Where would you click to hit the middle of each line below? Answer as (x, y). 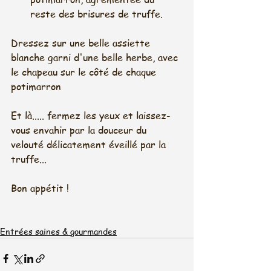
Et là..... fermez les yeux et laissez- (91, 116)
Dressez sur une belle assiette (82, 43)
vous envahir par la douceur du (80, 130)
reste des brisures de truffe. (98, 14)
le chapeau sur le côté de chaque (85, 72)
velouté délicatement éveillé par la (90, 145)
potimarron (36, 87)
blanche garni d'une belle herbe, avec (96, 58)
